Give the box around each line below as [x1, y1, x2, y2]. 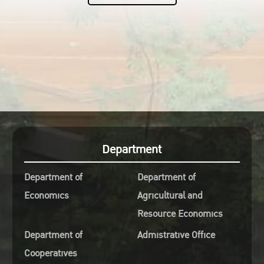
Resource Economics [137, 206, 223, 222]
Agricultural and [137, 188, 203, 203]
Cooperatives [24, 246, 77, 261]
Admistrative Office [137, 227, 215, 243]
